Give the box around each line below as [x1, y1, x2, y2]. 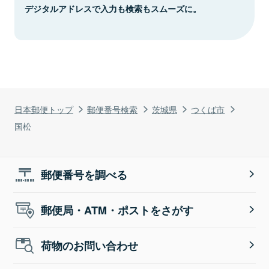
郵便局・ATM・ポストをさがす [41, 202, 194, 218]
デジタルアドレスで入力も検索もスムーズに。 [25, 2, 201, 14]
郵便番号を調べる [41, 166, 128, 183]
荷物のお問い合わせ [41, 237, 139, 253]
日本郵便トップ [14, 102, 73, 115]
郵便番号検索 [87, 102, 138, 115]
